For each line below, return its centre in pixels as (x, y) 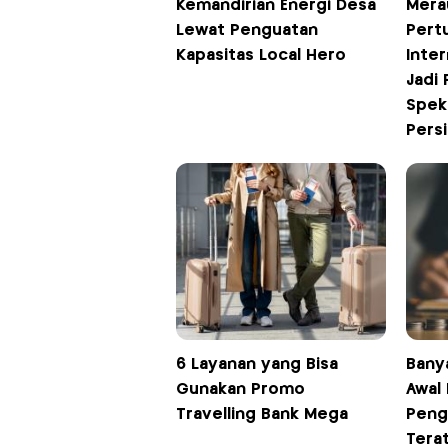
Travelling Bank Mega (261, 414)
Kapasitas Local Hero (260, 55)
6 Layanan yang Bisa (256, 364)
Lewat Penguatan (246, 30)
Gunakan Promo (240, 389)
